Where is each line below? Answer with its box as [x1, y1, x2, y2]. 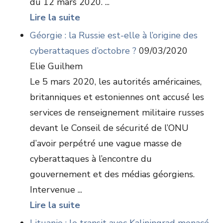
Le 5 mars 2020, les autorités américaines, [30, 76, 202, 88]
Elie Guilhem [30, 60, 83, 72]
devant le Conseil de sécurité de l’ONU [30, 122, 189, 134]
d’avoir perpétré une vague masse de [30, 137, 182, 149]
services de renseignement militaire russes [30, 107, 204, 118]
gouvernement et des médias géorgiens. [30, 168, 195, 180]
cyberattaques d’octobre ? [30, 45, 136, 57]
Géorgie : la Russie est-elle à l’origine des [30, 29, 198, 41]
